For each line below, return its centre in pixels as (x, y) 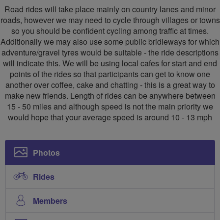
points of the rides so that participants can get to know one (110, 74)
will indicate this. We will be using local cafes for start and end (110, 63)
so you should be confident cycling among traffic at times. (110, 31)
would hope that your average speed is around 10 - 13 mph (110, 117)
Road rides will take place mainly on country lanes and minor (110, 9)
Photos (46, 152)
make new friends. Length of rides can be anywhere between (110, 96)
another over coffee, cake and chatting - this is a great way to (110, 85)
